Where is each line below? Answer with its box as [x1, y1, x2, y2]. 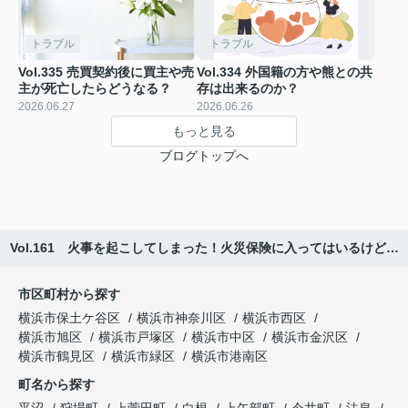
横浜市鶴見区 [18, 349, 95, 364]
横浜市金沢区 [271, 330, 348, 345]
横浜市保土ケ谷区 [18, 311, 120, 326]
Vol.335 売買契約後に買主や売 [18, 65, 194, 80]
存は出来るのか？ [197, 81, 299, 97]
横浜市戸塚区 [98, 330, 175, 345]
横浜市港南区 [191, 349, 268, 364]
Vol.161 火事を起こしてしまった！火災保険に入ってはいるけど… [10, 240, 399, 256]
